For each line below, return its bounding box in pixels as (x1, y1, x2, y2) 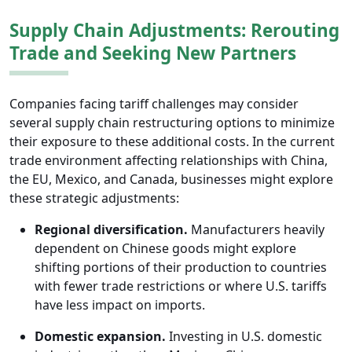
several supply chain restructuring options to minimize (9, 114, 335, 132)
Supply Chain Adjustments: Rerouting (9, 18, 339, 43)
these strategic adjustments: (9, 189, 179, 207)
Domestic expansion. (35, 328, 166, 346)
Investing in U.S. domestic (166, 328, 322, 346)
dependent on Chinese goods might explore (35, 240, 296, 258)
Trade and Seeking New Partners (9, 41, 296, 66)
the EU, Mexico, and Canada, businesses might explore (9, 170, 333, 189)
